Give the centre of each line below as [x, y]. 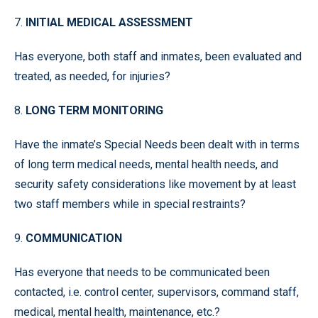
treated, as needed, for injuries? [92, 76]
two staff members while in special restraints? [130, 204]
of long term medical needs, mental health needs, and [146, 164]
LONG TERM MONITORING [94, 110]
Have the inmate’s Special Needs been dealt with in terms [157, 144]
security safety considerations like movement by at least [155, 184]
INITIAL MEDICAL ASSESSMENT [109, 22]
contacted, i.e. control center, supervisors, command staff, [157, 292]
